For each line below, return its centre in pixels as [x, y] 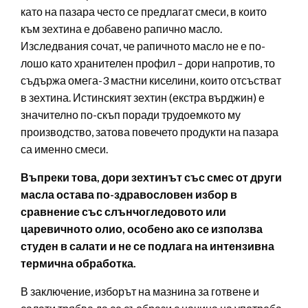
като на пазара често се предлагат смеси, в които [144, 12]
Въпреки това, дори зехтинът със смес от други [151, 177]
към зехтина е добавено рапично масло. [121, 29]
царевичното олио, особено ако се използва [142, 229]
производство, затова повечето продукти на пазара [150, 132]
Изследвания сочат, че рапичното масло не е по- [143, 46]
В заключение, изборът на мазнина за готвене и [140, 291]
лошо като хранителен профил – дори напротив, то [148, 63]
